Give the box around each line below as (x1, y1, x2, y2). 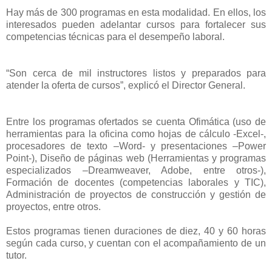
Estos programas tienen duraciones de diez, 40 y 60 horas (6, 226, 266, 237)
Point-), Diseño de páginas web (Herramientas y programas (6, 153, 266, 164)
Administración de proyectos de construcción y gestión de (6, 189, 266, 200)
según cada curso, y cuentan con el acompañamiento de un (6, 238, 266, 249)
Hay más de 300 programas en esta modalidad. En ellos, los (6, 7, 266, 18)
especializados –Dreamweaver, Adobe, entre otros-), (6, 165, 266, 176)
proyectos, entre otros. (6, 202, 103, 212)
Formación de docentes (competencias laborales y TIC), (6, 177, 266, 188)
